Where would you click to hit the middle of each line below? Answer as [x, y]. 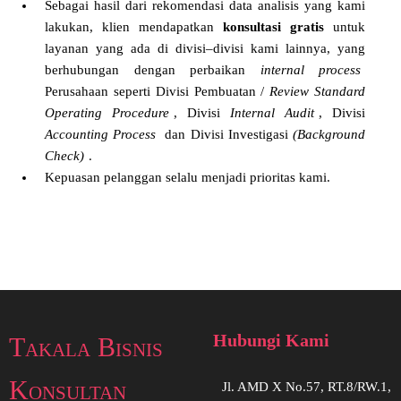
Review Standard [318, 91]
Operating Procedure [107, 112]
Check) [64, 155]
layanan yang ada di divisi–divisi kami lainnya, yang [205, 48]
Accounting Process [101, 134]
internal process [310, 69]
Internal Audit [272, 112]
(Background [329, 134]
